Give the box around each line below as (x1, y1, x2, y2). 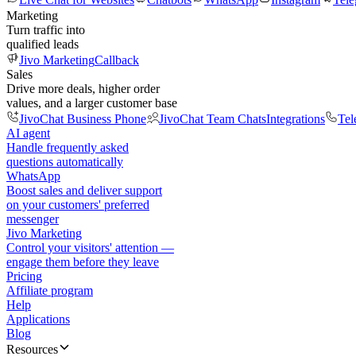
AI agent (6, 126, 50, 140)
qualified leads (6, 37, 79, 51)
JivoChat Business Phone (19, 112, 146, 126)
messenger (6, 212, 59, 226)
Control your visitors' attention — (6, 241, 174, 254)
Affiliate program (6, 284, 93, 297)
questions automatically (6, 155, 123, 168)
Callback (95, 53, 139, 67)
